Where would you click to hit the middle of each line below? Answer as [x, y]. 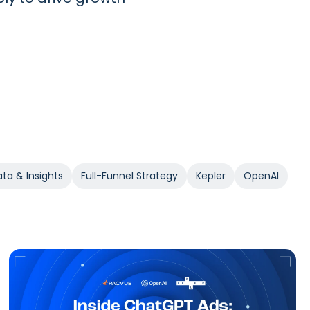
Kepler [211, 176]
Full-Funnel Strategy [129, 176]
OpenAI [261, 176]
